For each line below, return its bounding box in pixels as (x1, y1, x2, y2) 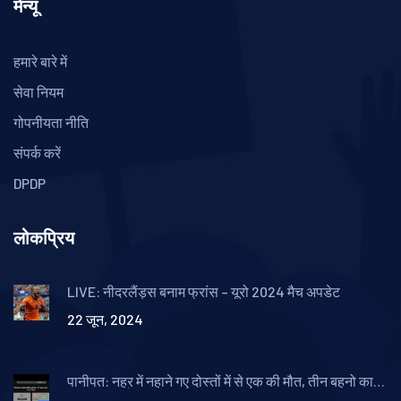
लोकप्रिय (13, 227, 74, 250)
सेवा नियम (13, 83, 64, 101)
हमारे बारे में (13, 53, 67, 71)
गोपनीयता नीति (13, 114, 89, 132)
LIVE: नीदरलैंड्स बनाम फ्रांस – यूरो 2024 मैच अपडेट (67, 283, 340, 301)
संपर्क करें (13, 144, 61, 162)
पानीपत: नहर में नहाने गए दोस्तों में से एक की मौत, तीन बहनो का (67, 372, 373, 390)
